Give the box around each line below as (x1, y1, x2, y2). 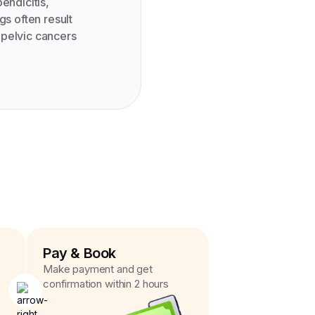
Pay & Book (43, 245, 116, 262)
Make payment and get (43, 262, 153, 276)
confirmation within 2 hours (43, 277, 169, 290)
